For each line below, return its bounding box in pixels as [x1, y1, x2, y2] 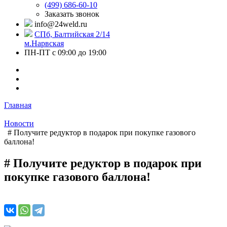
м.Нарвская [24, 39, 64, 48]
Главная [4, 101, 31, 109]
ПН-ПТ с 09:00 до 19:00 [24, 48, 106, 57]
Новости [4, 119, 34, 128]
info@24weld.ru [34, 20, 87, 28]
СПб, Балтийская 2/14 [34, 30, 110, 39]
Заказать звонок [45, 10, 99, 18]
